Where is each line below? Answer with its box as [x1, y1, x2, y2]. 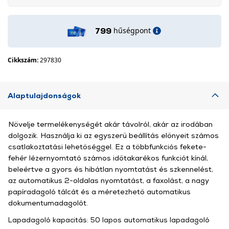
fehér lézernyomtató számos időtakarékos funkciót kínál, [8, 153, 208, 162]
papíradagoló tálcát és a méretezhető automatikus [8, 187, 191, 196]
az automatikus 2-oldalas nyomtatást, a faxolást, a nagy [8, 176, 209, 185]
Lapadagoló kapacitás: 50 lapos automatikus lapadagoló [8, 215, 210, 224]
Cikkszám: [8, 56, 40, 64]
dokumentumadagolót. [8, 198, 88, 207]
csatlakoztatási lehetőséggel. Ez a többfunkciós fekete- [8, 142, 207, 151]
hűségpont [113, 26, 151, 35]
